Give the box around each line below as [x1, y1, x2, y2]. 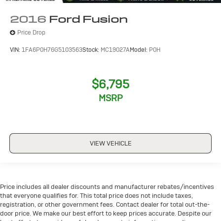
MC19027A [101, 46, 130, 54]
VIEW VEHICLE [89, 139, 132, 148]
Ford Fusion [49, 12, 128, 26]
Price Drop [17, 29, 45, 37]
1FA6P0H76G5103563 [22, 46, 82, 54]
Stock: [82, 46, 101, 54]
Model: [130, 46, 149, 54]
